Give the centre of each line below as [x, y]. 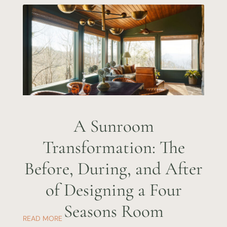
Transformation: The [113, 148]
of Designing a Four [113, 190]
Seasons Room [113, 212]
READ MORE [42, 219]
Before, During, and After [113, 169]
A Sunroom [113, 126]
